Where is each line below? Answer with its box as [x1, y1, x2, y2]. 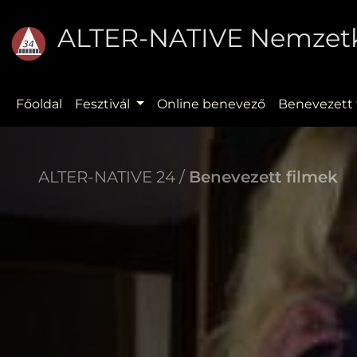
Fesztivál [75, 96, 133, 112]
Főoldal [16, 96, 62, 112]
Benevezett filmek [189, 167, 338, 186]
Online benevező [156, 96, 265, 112]
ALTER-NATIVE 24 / [38, 167, 189, 186]
